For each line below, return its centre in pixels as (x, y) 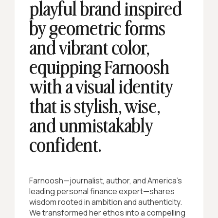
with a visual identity (101, 88)
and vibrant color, (89, 49)
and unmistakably (91, 127)
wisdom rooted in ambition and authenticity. (106, 202)
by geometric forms (97, 29)
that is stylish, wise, (95, 107)
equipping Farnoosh (100, 68)
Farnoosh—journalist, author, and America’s (106, 181)
